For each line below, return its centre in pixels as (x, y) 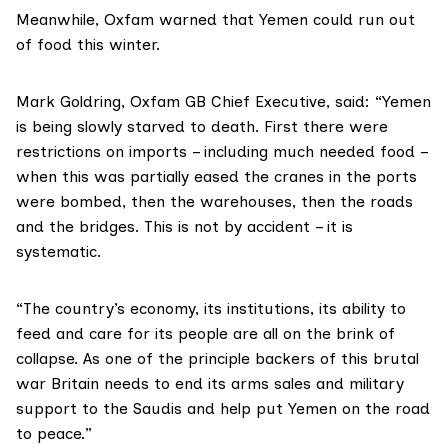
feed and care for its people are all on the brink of (205, 334)
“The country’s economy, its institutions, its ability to (211, 309)
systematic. (58, 252)
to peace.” (54, 434)
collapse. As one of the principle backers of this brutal (217, 359)
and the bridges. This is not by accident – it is (184, 227)
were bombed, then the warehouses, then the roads (214, 202)
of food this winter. (88, 45)
